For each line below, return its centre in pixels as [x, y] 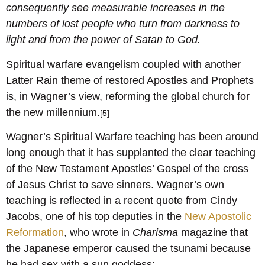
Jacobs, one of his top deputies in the [95, 217]
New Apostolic [218, 217]
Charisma [155, 233]
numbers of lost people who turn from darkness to [123, 24]
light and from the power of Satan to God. [103, 40]
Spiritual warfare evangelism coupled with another [123, 64]
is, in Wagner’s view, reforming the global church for [128, 96]
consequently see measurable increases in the [115, 8]
